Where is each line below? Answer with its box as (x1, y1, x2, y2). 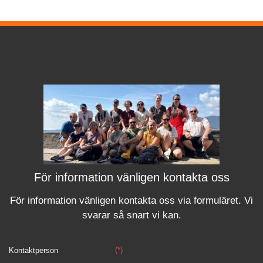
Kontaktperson (9, 246, 58, 255)
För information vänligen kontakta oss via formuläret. (10, 195, 244, 206)
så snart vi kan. (110, 210, 181, 221)
